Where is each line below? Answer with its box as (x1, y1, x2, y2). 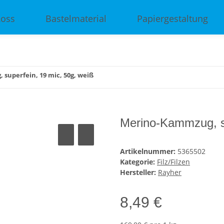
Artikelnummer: (120, 146, 177, 156)
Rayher (158, 167, 181, 177)
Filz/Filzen (157, 157, 190, 167)
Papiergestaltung (137, 12, 208, 24)
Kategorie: (120, 157, 157, 167)
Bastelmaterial (45, 12, 106, 24)
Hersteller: (120, 167, 156, 177)
